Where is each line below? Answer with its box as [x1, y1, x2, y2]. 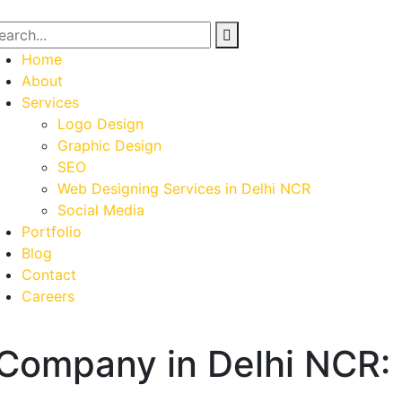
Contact [22, 266, 76, 284]
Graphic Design [57, 136, 162, 154]
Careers [22, 287, 74, 305]
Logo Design [57, 115, 144, 133]
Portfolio [22, 223, 82, 240]
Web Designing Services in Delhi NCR [57, 179, 310, 197]
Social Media [57, 201, 144, 219]
